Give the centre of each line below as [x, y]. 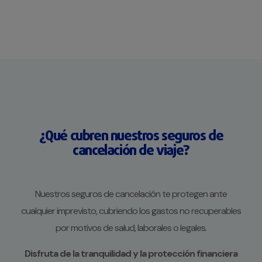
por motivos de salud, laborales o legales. [131, 228]
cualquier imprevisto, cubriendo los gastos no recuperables [131, 211]
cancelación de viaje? [131, 151]
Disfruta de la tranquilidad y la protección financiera [131, 254]
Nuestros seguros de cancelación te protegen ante [131, 194]
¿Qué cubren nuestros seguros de [131, 137]
